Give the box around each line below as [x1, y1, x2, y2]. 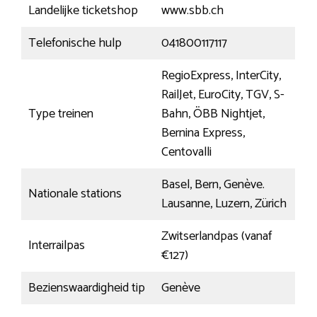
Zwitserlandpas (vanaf [161, 226, 272, 248]
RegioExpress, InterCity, [161, 65, 281, 87]
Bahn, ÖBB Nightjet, [161, 103, 265, 125]
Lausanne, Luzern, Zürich [161, 193, 287, 215]
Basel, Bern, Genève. [161, 174, 265, 196]
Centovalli [161, 142, 212, 163]
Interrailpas [28, 235, 85, 257]
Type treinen [28, 103, 93, 125]
